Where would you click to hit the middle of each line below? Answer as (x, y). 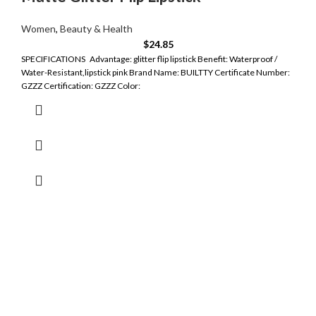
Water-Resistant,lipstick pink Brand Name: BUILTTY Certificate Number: (156, 73)
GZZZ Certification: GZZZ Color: (81, 86)
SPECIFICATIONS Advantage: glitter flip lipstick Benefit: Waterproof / (149, 59)
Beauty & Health (96, 29)
